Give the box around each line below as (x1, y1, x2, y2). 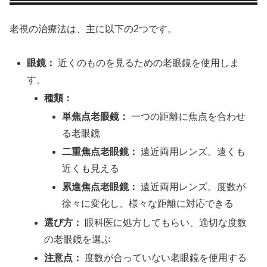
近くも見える (61, 163, 119, 174)
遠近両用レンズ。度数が (138, 182, 246, 193)
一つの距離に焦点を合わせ (128, 111, 246, 122)
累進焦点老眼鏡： (61, 182, 138, 193)
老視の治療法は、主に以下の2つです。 (10, 23, 177, 34)
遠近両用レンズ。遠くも (138, 147, 246, 157)
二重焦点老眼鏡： (61, 147, 138, 157)
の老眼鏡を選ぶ (44, 234, 111, 244)
